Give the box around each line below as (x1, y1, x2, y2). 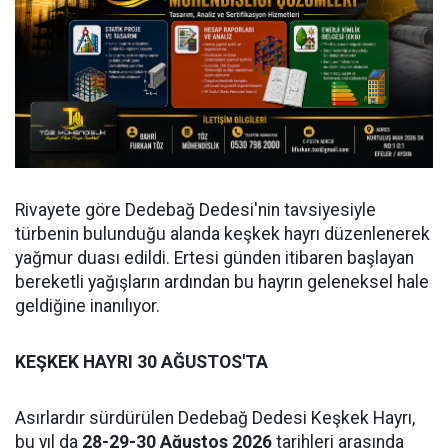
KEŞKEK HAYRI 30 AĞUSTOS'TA (15, 351, 268, 372)
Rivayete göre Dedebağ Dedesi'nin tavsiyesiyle (15, 199, 376, 220)
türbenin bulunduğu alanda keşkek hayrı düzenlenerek (15, 223, 430, 244)
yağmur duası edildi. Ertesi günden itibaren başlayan (15, 247, 414, 268)
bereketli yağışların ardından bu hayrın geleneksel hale (15, 271, 429, 292)
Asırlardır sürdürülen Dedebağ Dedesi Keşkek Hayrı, (15, 407, 415, 428)
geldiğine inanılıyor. (15, 295, 160, 316)
